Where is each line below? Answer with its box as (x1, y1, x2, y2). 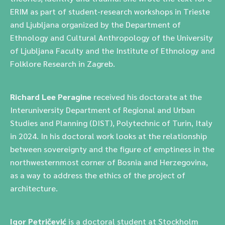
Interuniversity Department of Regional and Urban (10, 104, 195, 115)
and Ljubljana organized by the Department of (10, 19, 181, 30)
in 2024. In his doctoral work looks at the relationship (10, 131, 207, 141)
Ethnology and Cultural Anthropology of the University (10, 32, 213, 43)
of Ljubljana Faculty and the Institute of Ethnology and (10, 45, 215, 56)
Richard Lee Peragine (10, 91, 91, 102)
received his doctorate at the (91, 91, 202, 102)
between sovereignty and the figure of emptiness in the (10, 144, 214, 154)
